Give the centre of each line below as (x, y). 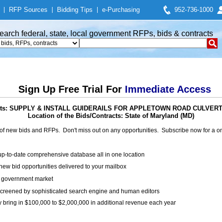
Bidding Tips (75, 10)
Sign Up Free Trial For (71, 89)
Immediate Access (168, 89)
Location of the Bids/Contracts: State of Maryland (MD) (111, 116)
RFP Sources (28, 10)
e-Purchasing (121, 10)
